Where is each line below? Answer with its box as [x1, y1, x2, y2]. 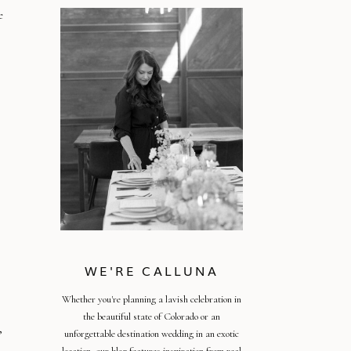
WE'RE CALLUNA [85, 261, 219, 280]
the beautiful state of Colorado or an [83, 310, 220, 323]
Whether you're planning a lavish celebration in [62, 293, 241, 306]
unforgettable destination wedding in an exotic [64, 327, 239, 340]
